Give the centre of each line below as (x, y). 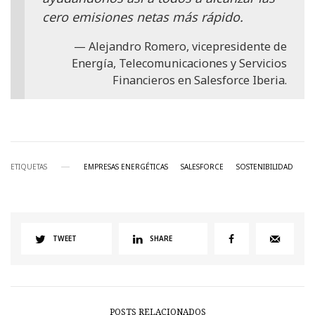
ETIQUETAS (29, 167)
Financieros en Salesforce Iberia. (200, 80)
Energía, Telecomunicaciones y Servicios (179, 63)
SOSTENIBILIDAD (265, 167)
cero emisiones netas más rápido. (143, 17)
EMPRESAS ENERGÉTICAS (126, 167)
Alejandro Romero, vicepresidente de (188, 46)
